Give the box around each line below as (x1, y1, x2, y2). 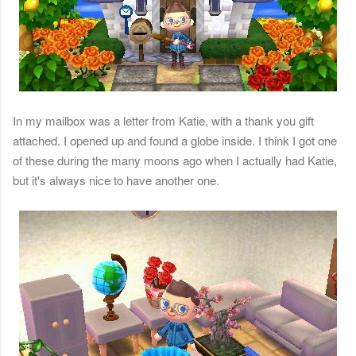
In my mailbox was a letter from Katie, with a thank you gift (13, 112, 314, 130)
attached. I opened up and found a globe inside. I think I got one (13, 132, 337, 149)
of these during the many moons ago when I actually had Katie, (13, 152, 337, 169)
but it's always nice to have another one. (13, 172, 219, 189)
